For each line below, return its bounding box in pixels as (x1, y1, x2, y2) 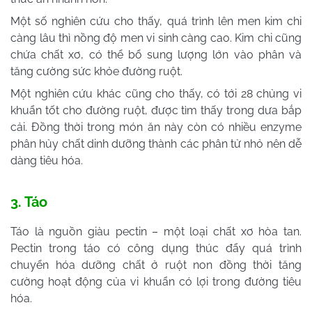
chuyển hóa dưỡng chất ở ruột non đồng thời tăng (10, 258, 302, 272)
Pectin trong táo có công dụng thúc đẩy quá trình (10, 241, 302, 255)
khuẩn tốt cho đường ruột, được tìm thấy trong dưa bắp (10, 103, 302, 117)
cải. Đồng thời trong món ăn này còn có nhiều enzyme (10, 120, 302, 134)
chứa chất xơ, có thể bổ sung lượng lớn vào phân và (10, 47, 302, 61)
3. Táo (10, 193, 47, 210)
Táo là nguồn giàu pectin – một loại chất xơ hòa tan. (10, 224, 302, 238)
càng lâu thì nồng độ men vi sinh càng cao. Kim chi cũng (10, 31, 302, 45)
